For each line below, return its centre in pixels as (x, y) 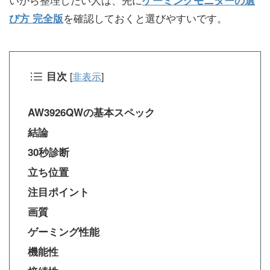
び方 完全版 (36, 18)
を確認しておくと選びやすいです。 (145, 18)
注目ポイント (58, 192)
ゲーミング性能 (64, 232)
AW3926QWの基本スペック (91, 112)
